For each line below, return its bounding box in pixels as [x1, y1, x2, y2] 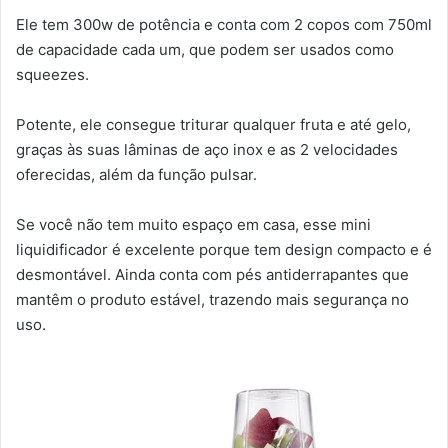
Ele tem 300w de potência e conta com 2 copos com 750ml [16, 14, 432, 34]
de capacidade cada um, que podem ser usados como [16, 39, 394, 59]
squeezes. [16, 64, 89, 84]
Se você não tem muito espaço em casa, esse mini [16, 214, 371, 234]
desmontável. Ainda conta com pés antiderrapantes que [16, 264, 409, 284]
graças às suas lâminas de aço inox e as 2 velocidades [16, 139, 398, 159]
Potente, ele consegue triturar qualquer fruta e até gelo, [16, 114, 411, 134]
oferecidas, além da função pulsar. [16, 164, 257, 184]
